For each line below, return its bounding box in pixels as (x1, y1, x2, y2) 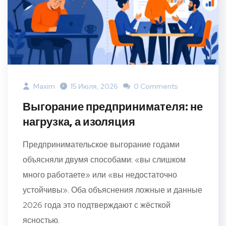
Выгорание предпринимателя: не (23, 99, 203, 115)
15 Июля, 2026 (71, 82, 118, 91)
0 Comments (132, 82, 178, 91)
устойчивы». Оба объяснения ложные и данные (23, 185, 202, 196)
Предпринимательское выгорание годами (23, 139, 180, 150)
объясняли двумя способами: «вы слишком (23, 154, 186, 165)
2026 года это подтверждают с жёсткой (23, 200, 171, 211)
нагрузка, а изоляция (23, 115, 135, 130)
